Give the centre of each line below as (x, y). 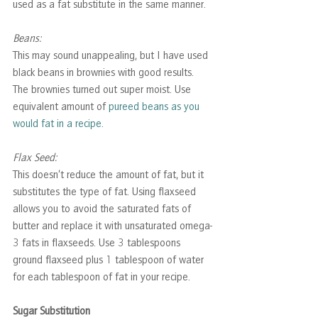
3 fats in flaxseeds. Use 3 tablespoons (98, 242)
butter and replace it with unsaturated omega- (113, 225)
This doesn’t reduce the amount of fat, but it (110, 174)
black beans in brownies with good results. (105, 72)
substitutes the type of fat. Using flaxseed (106, 191)
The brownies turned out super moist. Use (103, 89)
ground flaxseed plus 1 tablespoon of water (110, 259)
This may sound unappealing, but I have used (112, 55)
